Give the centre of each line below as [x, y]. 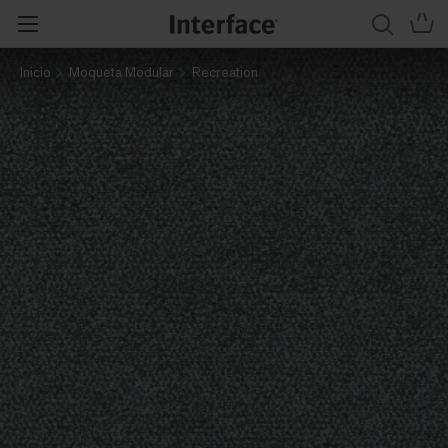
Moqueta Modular [121, 72]
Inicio [35, 72]
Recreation [225, 72]
